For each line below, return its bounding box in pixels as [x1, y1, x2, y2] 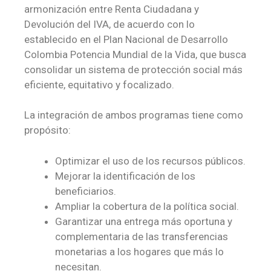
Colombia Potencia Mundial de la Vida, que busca [24, 48, 246, 60]
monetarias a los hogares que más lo [55, 245, 224, 258]
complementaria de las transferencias [55, 230, 228, 243]
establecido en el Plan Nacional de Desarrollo [24, 33, 228, 45]
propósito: [24, 124, 71, 137]
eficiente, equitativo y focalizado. [24, 78, 174, 91]
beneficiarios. [55, 184, 116, 197]
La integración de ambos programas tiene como [24, 109, 243, 122]
